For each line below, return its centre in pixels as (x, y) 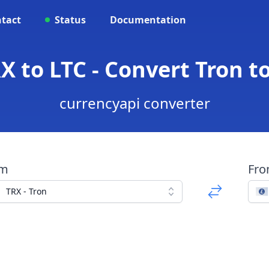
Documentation (148, 20)
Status (70, 20)
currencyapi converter (134, 103)
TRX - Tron (26, 191)
